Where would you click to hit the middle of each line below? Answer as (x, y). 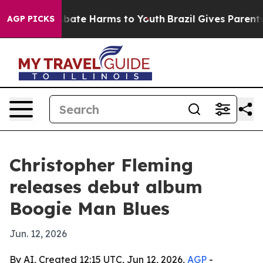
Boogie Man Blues (90, 208)
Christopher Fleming (101, 165)
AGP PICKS (31, 19)
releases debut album (106, 187)
